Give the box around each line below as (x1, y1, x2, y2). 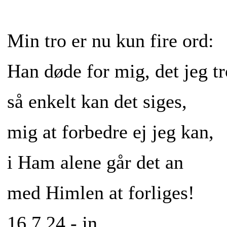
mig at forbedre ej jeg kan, (7, 121, 214, 143)
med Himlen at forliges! (7, 182, 195, 204)
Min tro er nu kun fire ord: (7, 30, 214, 52)
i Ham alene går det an (7, 152, 183, 173)
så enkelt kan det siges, (7, 91, 187, 112)
